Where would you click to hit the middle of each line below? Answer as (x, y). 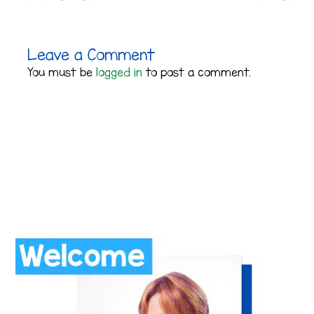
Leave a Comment (91, 55)
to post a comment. (197, 73)
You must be (62, 73)
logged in (120, 73)
